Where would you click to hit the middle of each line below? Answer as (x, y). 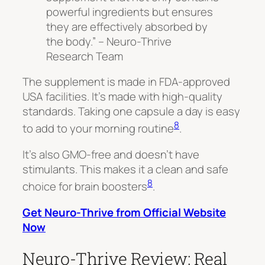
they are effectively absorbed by (127, 26)
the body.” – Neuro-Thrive (109, 41)
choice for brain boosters (85, 187)
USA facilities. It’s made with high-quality (122, 97)
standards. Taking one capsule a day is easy (131, 112)
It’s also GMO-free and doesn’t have (111, 155)
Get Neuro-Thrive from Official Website (124, 212)
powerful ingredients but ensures (130, 12)
